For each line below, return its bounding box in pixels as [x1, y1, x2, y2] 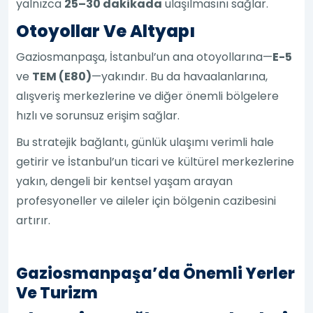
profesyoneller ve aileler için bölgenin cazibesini [16, 192, 277, 209]
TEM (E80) [32, 68, 92, 85]
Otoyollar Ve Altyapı [16, 19, 196, 43]
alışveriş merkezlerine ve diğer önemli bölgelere [16, 87, 279, 104]
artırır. [16, 212, 51, 228]
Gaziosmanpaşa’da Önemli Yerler [16, 262, 296, 284]
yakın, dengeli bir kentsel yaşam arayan [16, 173, 233, 189]
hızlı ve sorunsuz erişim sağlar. [16, 107, 180, 124]
